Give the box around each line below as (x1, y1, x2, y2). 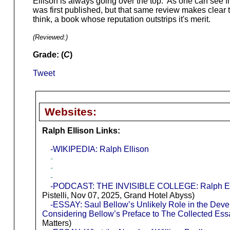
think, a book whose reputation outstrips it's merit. (32, 15, 210, 24)
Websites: (44, 106, 97, 118)
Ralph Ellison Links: (42, 126, 120, 136)
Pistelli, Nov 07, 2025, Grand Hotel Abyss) (42, 191, 195, 200)
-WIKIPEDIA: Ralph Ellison (50, 145, 149, 154)
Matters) (42, 219, 71, 228)
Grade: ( (32, 50, 64, 60)
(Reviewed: (32, 33, 66, 42)
